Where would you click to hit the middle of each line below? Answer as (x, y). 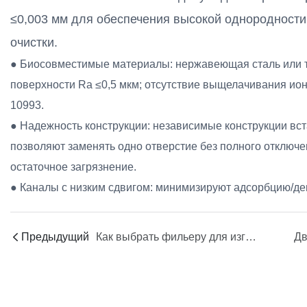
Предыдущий (55, 236)
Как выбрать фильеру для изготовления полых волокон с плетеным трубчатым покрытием (251, 236)
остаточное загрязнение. (73, 167)
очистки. (34, 42)
